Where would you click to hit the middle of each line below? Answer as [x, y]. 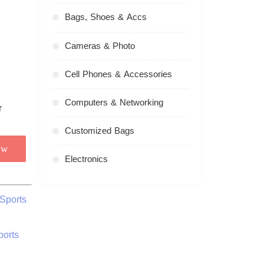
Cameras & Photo [100, 46]
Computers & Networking [114, 102]
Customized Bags [99, 131]
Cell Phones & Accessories [118, 74]
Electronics [86, 159]
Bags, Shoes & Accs [105, 17]
